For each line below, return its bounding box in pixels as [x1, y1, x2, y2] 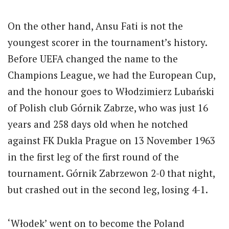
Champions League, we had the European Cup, [8, 68, 215, 82]
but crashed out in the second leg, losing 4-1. [8, 183, 208, 196]
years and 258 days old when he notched [8, 118, 188, 131]
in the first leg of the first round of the [8, 150, 179, 164]
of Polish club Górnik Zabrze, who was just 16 [8, 101, 208, 114]
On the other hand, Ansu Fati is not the [8, 19, 183, 33]
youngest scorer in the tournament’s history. [8, 36, 207, 49]
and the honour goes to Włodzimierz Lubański [8, 85, 214, 98]
